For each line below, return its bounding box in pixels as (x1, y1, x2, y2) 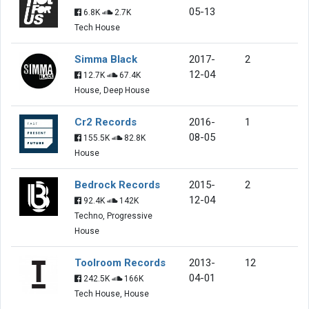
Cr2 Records (74, 115, 137, 128)
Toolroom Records (74, 256, 166, 269)
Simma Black (74, 52, 137, 66)
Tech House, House (74, 288, 149, 299)
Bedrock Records (74, 178, 160, 191)
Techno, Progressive (74, 210, 152, 221)
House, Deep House (74, 85, 150, 95)
